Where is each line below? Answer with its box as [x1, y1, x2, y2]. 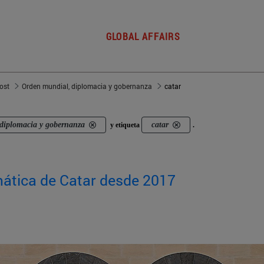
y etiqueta [108, 121, 142, 130]
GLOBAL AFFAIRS [105, 30, 181, 43]
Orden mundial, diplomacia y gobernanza [22, 81, 152, 91]
